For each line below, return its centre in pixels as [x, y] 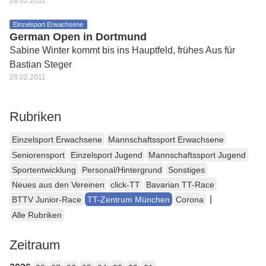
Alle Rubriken [37, 215]
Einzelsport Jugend [107, 155]
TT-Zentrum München [129, 200]
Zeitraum [35, 245]
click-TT [125, 185]
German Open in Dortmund [78, 37]
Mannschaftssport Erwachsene [166, 140]
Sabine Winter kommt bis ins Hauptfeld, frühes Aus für [122, 50]
